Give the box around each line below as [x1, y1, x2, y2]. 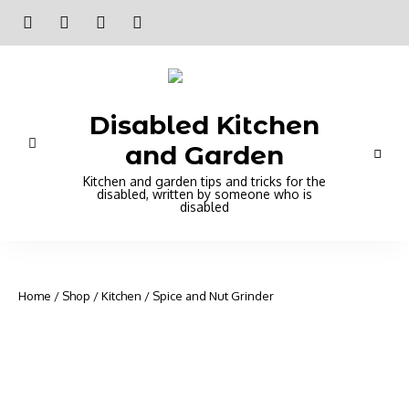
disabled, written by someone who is [97, 186, 312, 202]
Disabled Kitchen [89, 110, 320, 141]
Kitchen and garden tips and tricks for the [83, 173, 326, 189]
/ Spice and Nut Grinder [142, 288, 274, 303]
